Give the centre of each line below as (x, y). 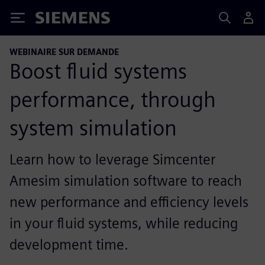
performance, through (113, 99)
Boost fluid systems (98, 71)
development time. (69, 244)
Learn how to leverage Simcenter (112, 159)
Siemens (55, 20)
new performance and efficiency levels (129, 202)
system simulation (93, 127)
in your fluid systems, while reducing (124, 223)
